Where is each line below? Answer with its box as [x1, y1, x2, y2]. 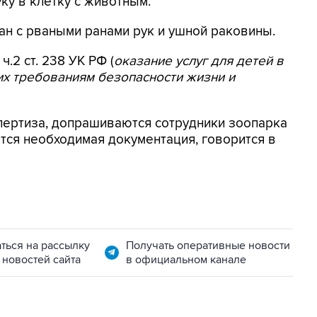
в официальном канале [125, 253, 246, 267]
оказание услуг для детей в [114, 53, 284, 69]
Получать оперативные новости [125, 238, 290, 253]
